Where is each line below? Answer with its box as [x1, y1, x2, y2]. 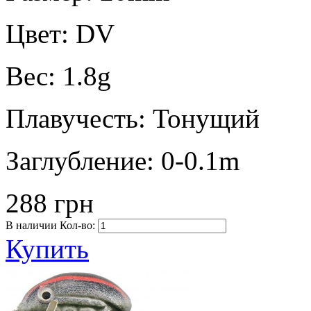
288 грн [6, 187, 94, 218]
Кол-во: [57, 219, 98, 231]
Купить [6, 233, 89, 264]
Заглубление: [6, 145, 161, 176]
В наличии [6, 219, 57, 231]
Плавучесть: [6, 103, 153, 133]
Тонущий [153, 103, 260, 133]
